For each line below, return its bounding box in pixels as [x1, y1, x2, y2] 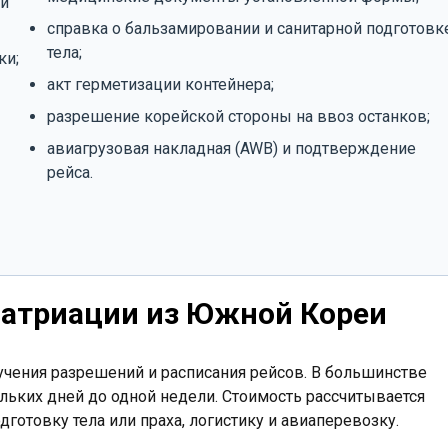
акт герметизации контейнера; [46, 75, 274, 94]
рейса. [46, 163, 93, 182]
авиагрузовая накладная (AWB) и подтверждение [46, 139, 416, 158]
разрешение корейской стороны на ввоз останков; [46, 107, 430, 126]
